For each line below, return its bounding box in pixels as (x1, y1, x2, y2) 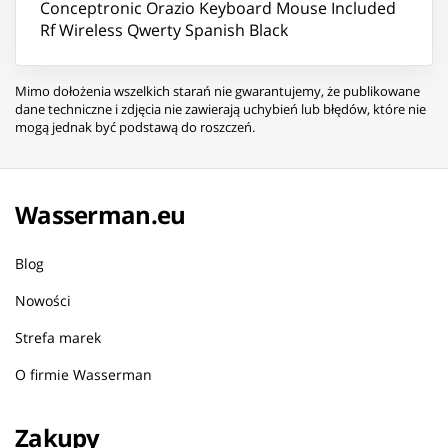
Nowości (15, 290, 71, 310)
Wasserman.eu (15, 197, 186, 231)
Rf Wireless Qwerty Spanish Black (40, 18, 288, 41)
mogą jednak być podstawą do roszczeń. (15, 117, 255, 136)
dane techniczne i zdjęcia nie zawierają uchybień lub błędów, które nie (15, 99, 426, 118)
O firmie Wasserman (15, 364, 152, 384)
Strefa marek (15, 327, 101, 347)
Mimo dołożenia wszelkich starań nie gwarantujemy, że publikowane (15, 81, 420, 100)
